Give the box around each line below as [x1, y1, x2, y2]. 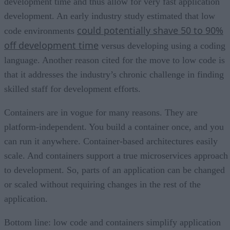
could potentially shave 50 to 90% [77, 24, 223, 36]
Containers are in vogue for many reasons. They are [4, 107, 198, 118]
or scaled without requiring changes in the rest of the [4, 179, 201, 189]
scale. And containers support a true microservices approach [4, 150, 228, 161]
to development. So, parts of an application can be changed [4, 164, 225, 175]
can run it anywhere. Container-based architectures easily [4, 136, 218, 146]
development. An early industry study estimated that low [4, 10, 215, 21]
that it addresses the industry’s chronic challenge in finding [4, 69, 224, 80]
